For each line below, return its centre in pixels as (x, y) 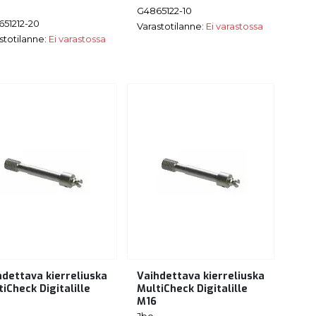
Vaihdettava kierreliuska (201, 276)
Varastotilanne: (171, 26)
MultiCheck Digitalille (192, 288)
